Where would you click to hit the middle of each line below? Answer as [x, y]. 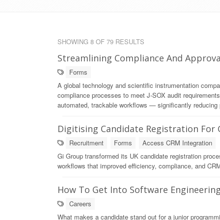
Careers [80, 204]
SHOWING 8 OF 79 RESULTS [101, 41]
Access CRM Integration [177, 143]
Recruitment [86, 143]
